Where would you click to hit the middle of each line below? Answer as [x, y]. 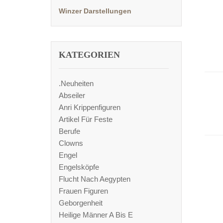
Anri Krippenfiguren [90, 107]
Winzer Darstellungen [95, 11]
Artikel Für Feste [86, 119]
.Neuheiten [76, 83]
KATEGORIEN [89, 55]
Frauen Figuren [83, 191]
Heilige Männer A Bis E [96, 215]
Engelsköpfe [79, 167]
